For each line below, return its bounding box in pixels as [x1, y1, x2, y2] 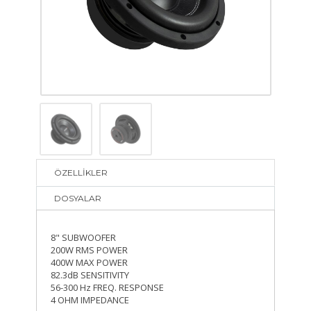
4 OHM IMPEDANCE [51, 293, 130, 306]
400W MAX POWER [51, 255, 128, 269]
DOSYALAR [54, 192, 102, 203]
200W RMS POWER [51, 243, 128, 256]
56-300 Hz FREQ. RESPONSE [51, 280, 167, 294]
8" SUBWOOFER [51, 230, 117, 244]
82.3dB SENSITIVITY [51, 268, 130, 281]
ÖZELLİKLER [54, 167, 108, 178]
